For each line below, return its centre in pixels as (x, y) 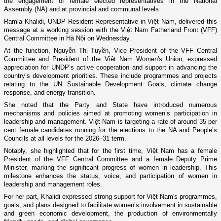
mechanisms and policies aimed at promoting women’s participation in (110, 113)
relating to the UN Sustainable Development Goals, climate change (110, 84)
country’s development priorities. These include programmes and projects (110, 76)
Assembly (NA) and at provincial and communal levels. (82, 9)
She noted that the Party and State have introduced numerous (110, 105)
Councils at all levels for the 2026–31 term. (65, 139)
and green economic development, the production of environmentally (110, 214)
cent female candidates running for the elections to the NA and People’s (110, 130)
